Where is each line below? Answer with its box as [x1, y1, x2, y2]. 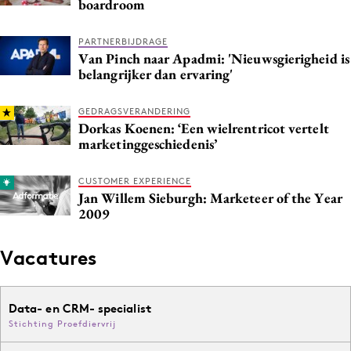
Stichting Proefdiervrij [9, 317, 116, 329]
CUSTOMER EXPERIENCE [78, 175, 191, 186]
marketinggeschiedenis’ [78, 134, 217, 153]
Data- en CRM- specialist [9, 300, 151, 316]
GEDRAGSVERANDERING [78, 105, 190, 117]
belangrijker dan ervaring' [78, 64, 233, 83]
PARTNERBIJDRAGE [78, 35, 168, 47]
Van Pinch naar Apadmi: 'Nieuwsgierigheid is [78, 49, 349, 67]
